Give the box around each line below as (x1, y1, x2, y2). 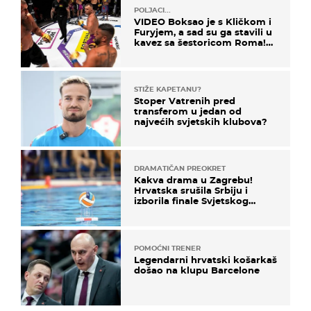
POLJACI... (134, 5, 171, 15)
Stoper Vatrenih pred (134, 95, 235, 107)
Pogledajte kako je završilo (134, 47, 264, 58)
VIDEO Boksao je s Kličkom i (134, 15, 271, 27)
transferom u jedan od (134, 106, 242, 117)
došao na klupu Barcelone (134, 264, 260, 276)
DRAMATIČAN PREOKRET (134, 164, 226, 174)
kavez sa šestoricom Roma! (134, 36, 266, 48)
